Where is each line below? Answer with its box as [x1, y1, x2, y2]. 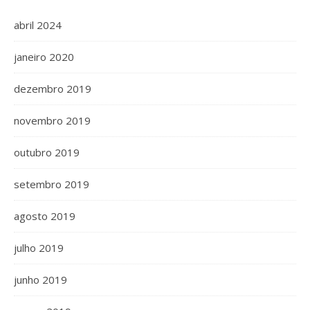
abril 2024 [14, 18, 62, 32]
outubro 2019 [14, 145, 80, 159]
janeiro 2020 [14, 50, 74, 64]
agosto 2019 [14, 209, 75, 223]
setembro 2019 [14, 177, 89, 191]
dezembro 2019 [14, 82, 91, 95]
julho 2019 [14, 241, 64, 255]
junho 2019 [14, 273, 67, 286]
